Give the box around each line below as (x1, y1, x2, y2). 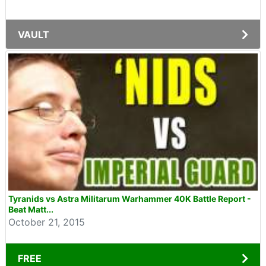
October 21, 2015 (8, 216, 85, 228)
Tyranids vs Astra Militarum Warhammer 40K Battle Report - (8, 194, 251, 204)
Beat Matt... (8, 204, 53, 214)
